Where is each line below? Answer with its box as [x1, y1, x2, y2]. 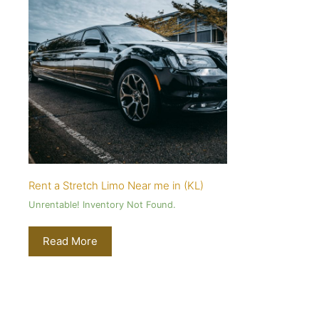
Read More [43, 234, 98, 249]
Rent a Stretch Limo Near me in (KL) [28, 179, 204, 193]
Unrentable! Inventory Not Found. [28, 199, 176, 210]
